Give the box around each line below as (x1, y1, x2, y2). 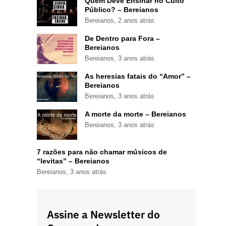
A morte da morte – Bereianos (85, 109, 186, 118)
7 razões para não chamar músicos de (37, 147, 167, 156)
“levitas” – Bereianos (37, 156, 109, 165)
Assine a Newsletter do (47, 207, 160, 221)
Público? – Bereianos (85, 5, 158, 14)
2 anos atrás (118, 16, 154, 24)
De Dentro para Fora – (85, 34, 160, 42)
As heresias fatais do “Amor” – (85, 72, 191, 80)
